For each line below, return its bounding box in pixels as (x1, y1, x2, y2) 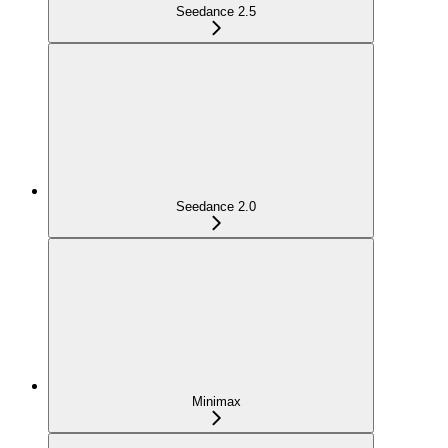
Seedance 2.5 (176, 3, 256, 19)
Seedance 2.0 (176, 198, 256, 214)
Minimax (191, 393, 241, 409)
